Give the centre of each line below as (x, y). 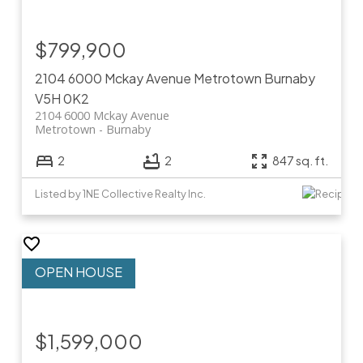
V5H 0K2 (62, 98)
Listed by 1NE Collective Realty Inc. (120, 193)
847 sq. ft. (301, 161)
